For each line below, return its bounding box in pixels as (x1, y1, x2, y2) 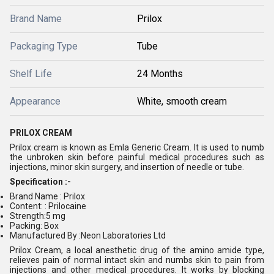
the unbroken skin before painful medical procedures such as (10, 152, 264, 162)
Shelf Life (10, 68, 52, 80)
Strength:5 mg (10, 210, 65, 221)
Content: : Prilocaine (10, 201, 86, 211)
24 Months (137, 68, 183, 80)
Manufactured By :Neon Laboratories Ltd (10, 230, 166, 240)
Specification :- (10, 176, 71, 187)
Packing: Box (10, 220, 59, 231)
